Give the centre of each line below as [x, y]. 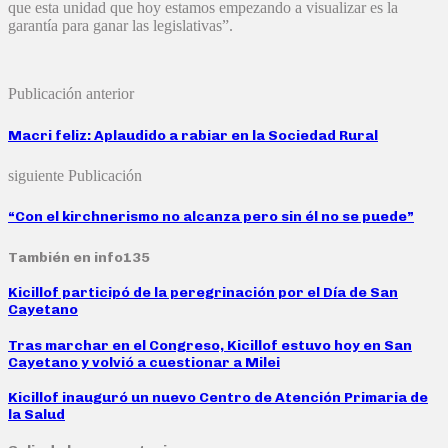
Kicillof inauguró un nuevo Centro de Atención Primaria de [218, 398]
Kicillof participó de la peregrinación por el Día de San [203, 293]
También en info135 [79, 257]
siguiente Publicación [75, 175]
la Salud [36, 415]
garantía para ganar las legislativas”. [120, 26]
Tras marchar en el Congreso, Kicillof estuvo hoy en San [210, 345]
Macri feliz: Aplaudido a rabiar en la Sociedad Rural [193, 135]
